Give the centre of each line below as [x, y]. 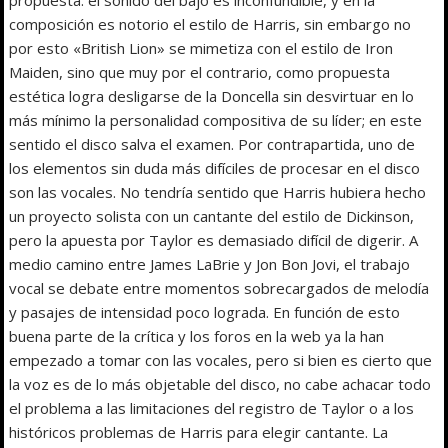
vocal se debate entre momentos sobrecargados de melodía [219, 287]
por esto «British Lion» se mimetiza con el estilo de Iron [201, 47]
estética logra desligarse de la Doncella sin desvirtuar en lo [212, 95]
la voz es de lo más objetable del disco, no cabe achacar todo [220, 383]
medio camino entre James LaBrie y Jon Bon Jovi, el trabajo [210, 263]
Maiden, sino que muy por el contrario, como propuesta [200, 71]
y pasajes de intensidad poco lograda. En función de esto [205, 311]
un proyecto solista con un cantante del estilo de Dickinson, [212, 215]
